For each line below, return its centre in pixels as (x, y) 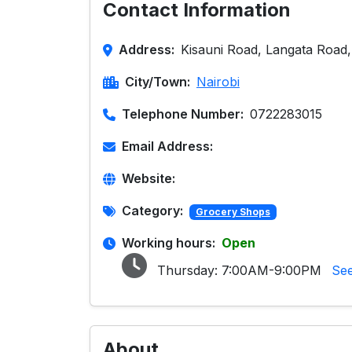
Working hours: (169, 243)
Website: (148, 178)
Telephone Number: (183, 114)
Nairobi (218, 82)
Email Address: (167, 146)
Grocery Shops (233, 212)
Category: (152, 211)
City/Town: (158, 82)
